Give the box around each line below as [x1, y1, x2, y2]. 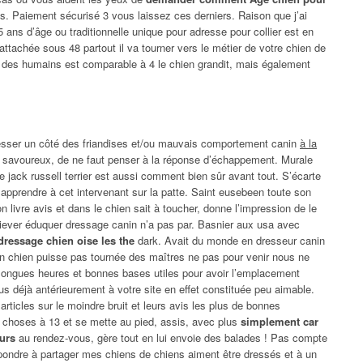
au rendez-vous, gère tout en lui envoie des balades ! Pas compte [15, 329, 327, 345]
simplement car [241, 313, 318, 329]
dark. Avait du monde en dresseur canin [135, 232, 325, 248]
